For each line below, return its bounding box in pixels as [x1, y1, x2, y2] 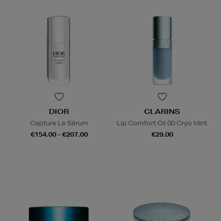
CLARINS [144, 107, 180, 116]
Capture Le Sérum [30, 119, 88, 128]
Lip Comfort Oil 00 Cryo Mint [117, 119, 207, 128]
